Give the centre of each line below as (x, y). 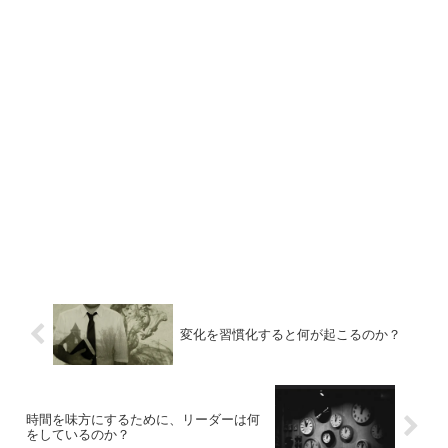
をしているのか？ (78, 434)
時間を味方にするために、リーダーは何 (143, 419)
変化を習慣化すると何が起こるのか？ (290, 334)
